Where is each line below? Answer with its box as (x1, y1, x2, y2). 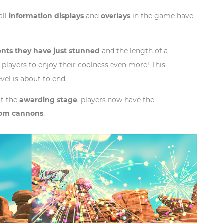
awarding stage (19, 95, 77, 104)
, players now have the (77, 95, 154, 104)
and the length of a (100, 46, 168, 55)
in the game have (132, 11, 193, 20)
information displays (7, 11, 84, 20)
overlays (101, 11, 132, 20)
